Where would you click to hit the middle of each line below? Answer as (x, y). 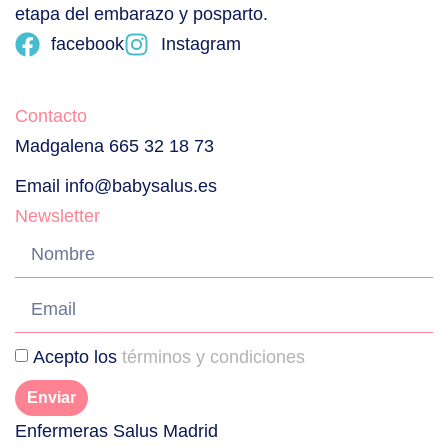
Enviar (51, 397)
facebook (88, 44)
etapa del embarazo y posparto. (141, 14)
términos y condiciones (213, 356)
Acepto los (77, 356)
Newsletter (57, 215)
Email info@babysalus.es (116, 185)
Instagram (200, 44)
